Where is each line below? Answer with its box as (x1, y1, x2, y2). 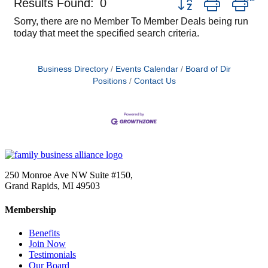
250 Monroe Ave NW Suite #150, (5, 170, 133, 181)
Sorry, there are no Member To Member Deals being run (14, 16, 248, 26)
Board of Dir (185, 65, 231, 74)
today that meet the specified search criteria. (14, 28, 199, 38)
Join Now (29, 238, 66, 249)
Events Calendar (115, 65, 178, 74)
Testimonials (29, 249, 76, 260)
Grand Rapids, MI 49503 (5, 181, 100, 191)
